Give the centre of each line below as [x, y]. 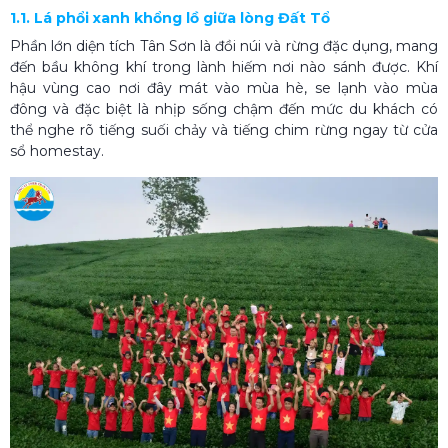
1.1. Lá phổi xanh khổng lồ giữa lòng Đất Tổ [170, 17]
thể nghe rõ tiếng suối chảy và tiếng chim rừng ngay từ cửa [224, 129]
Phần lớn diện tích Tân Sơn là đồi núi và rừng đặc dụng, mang [224, 45]
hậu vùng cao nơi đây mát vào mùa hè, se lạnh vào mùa [224, 87]
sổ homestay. [57, 150]
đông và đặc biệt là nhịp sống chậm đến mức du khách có [224, 108]
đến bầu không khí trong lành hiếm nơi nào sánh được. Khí [224, 66]
